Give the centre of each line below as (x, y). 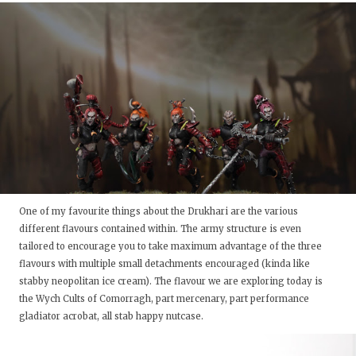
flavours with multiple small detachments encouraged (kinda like (164, 264)
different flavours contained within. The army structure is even (160, 229)
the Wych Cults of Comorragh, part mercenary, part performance (164, 299)
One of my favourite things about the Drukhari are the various (159, 212)
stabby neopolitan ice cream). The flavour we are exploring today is (171, 282)
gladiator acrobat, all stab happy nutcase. (112, 317)
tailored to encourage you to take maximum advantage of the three (170, 247)
